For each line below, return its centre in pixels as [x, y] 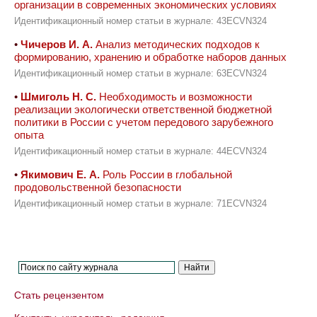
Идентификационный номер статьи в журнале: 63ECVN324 [140, 74]
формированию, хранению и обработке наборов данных [150, 57]
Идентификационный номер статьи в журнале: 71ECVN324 [140, 204]
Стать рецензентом [59, 295]
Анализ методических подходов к [176, 44]
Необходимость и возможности [174, 97]
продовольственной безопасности [98, 187]
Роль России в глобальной [166, 174]
